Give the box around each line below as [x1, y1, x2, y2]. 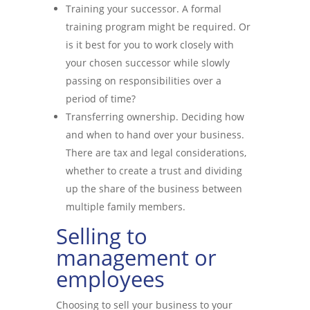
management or [55, 243, 217, 272]
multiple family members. [65, 200, 185, 213]
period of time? [65, 92, 136, 105]
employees [55, 264, 165, 293]
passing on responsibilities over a [65, 74, 221, 87]
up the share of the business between [65, 182, 242, 195]
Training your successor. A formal [65, 2, 221, 15]
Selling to [55, 221, 147, 250]
